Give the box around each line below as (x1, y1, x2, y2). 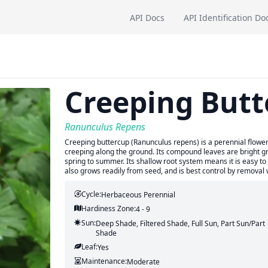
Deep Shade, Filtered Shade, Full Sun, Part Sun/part (95, 218, 265, 229)
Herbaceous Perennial (100, 190, 175, 200)
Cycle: (81, 189, 101, 199)
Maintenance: (81, 256, 127, 266)
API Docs (130, 11, 165, 23)
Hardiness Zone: (81, 203, 136, 214)
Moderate (126, 257, 160, 267)
